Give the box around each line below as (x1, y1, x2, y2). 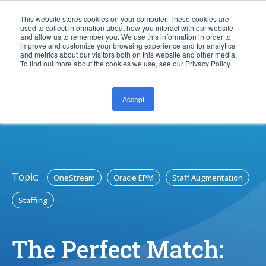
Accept (122, 94, 144, 104)
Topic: (12, 170, 39, 183)
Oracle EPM (113, 172, 154, 183)
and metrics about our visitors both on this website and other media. (20, 49, 237, 59)
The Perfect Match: (12, 233, 224, 265)
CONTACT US (97, 101, 169, 114)
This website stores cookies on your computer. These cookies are (20, 14, 229, 24)
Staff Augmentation (172, 172, 243, 183)
